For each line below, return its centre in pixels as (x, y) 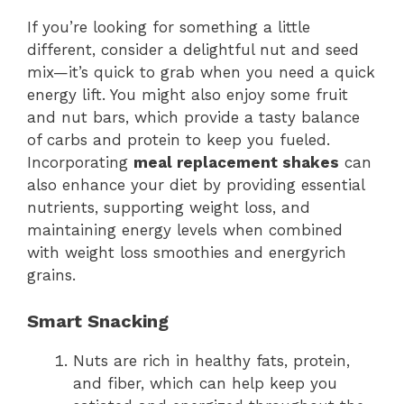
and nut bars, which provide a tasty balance (193, 118)
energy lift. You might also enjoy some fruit (188, 95)
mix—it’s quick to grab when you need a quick (201, 73)
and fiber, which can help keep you (205, 383)
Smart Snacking (98, 321)
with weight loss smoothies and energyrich (187, 253)
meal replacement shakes (236, 163)
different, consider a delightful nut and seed (193, 50)
